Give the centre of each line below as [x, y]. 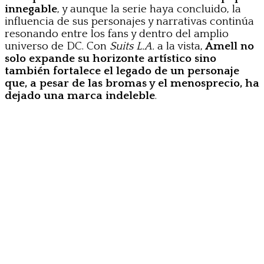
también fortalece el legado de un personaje [122, 71]
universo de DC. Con [57, 47]
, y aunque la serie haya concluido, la [149, 9]
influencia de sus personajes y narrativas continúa [129, 22]
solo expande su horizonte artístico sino [110, 59]
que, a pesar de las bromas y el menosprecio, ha [132, 84]
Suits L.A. [132, 47]
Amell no [228, 47]
